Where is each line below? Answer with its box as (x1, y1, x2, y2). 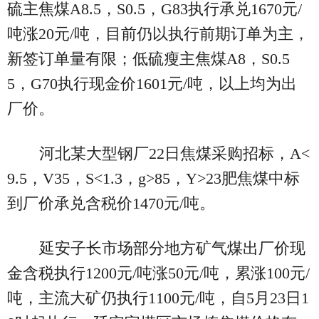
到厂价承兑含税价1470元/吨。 (7, 194, 215, 213)
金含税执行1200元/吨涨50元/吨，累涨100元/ (7, 264, 310, 283)
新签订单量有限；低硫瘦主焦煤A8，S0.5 (7, 50, 290, 68)
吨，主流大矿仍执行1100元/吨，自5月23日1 (7, 289, 309, 308)
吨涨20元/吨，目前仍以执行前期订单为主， (7, 25, 309, 43)
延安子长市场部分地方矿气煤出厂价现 (38, 239, 305, 258)
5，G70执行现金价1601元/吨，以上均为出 (7, 75, 297, 93)
